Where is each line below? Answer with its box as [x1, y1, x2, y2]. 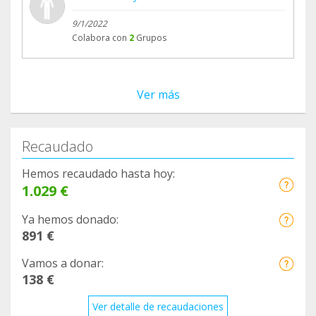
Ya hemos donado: [22, 212, 119, 228]
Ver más [136, 87, 180, 103]
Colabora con [72, 32, 127, 44]
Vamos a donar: [22, 255, 104, 272]
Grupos [136, 32, 166, 44]
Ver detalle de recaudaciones [92, 300, 224, 314]
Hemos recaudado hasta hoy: [22, 166, 175, 182]
